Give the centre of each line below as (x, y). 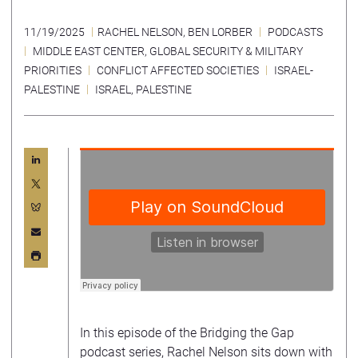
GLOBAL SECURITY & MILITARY (226, 51)
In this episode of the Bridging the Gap (187, 332)
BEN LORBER (220, 32)
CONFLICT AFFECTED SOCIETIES (178, 70)
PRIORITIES (53, 70)
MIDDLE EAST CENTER (89, 51)
